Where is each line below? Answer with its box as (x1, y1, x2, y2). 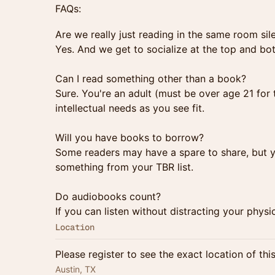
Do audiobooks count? (55, 190, 161, 203)
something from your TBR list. (55, 161, 193, 173)
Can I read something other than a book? (55, 72, 246, 85)
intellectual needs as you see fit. (55, 102, 204, 114)
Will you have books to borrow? (55, 131, 204, 144)
